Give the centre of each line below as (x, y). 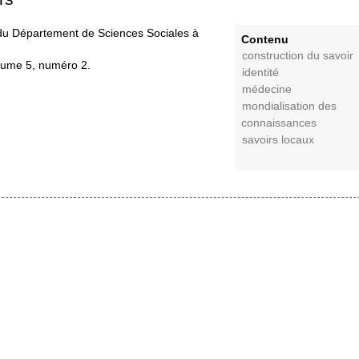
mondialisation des (290, 106)
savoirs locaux (278, 139)
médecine (267, 89)
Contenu (265, 39)
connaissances (279, 123)
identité (261, 72)
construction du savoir (298, 55)
